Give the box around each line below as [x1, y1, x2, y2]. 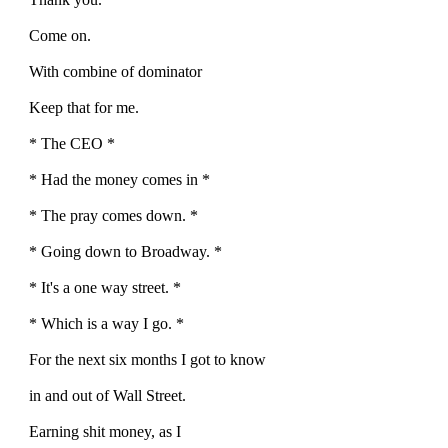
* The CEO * [29, 134, 115, 152]
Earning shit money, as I [29, 422, 181, 440]
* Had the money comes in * [29, 170, 210, 188]
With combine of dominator [29, 62, 202, 80]
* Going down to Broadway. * [29, 242, 222, 260]
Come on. [29, 26, 91, 44]
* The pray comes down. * [29, 206, 198, 224]
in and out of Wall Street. [29, 386, 186, 404]
